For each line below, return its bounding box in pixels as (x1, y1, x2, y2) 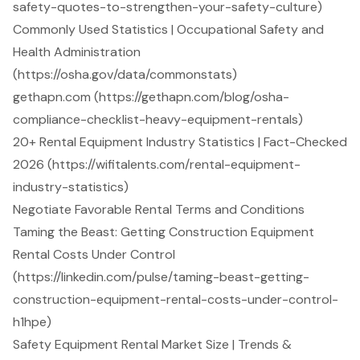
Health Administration (13, 43, 141, 61)
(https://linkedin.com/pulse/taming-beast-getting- (13, 268, 309, 286)
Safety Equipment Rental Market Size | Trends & (13, 336, 292, 354)
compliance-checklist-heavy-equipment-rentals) (13, 111, 303, 129)
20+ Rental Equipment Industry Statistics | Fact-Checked (13, 133, 347, 151)
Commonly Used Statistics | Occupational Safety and (13, 21, 324, 39)
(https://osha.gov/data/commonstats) (13, 66, 237, 84)
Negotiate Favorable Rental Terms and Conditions (13, 201, 305, 219)
